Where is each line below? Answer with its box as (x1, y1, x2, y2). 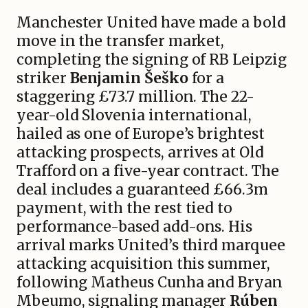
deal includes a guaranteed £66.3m (16, 179, 268, 199)
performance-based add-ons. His (16, 217, 253, 236)
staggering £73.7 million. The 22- (16, 87, 254, 106)
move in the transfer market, (16, 31, 225, 50)
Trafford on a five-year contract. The (16, 161, 279, 180)
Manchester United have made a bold (16, 12, 286, 32)
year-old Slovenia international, (16, 105, 252, 124)
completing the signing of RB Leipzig (16, 49, 287, 69)
